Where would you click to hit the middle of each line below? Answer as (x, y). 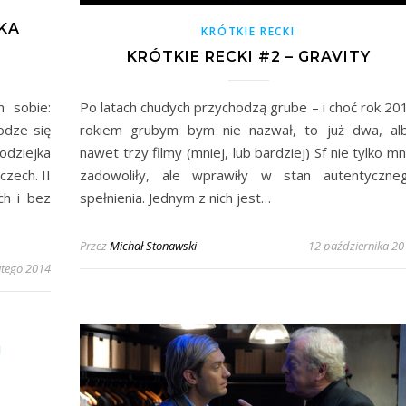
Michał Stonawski (153, 246)
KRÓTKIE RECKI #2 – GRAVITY (248, 57)
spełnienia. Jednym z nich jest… (175, 198)
